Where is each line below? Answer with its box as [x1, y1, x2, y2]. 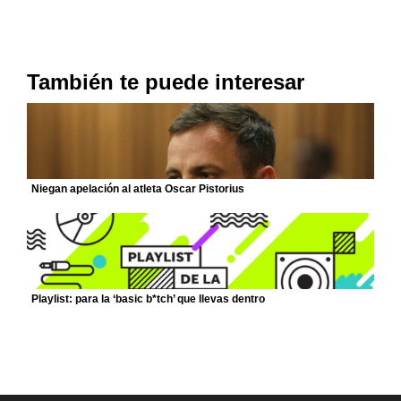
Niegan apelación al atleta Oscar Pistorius [31, 183, 244, 195]
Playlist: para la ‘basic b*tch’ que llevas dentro [31, 293, 265, 305]
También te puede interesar [27, 70, 304, 94]
